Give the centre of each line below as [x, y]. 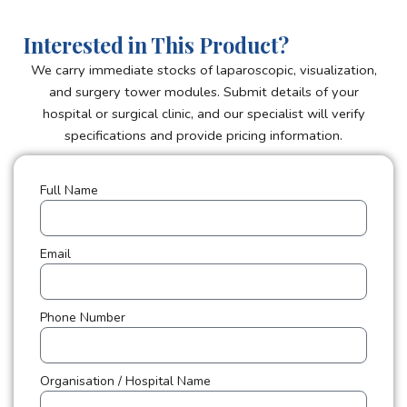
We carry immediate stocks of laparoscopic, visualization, [203, 69]
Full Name [69, 190]
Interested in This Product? [155, 45]
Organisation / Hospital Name [125, 381]
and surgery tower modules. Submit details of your [203, 91]
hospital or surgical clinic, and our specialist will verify [203, 113]
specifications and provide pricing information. [203, 135]
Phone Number [82, 318]
